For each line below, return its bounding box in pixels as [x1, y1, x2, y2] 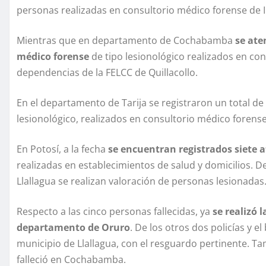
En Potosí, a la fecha [17, 142, 106, 156]
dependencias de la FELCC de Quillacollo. [17, 65, 198, 79]
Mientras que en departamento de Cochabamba [17, 33, 235, 47]
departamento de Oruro [17, 220, 130, 234]
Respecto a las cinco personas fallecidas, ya [17, 204, 213, 218]
